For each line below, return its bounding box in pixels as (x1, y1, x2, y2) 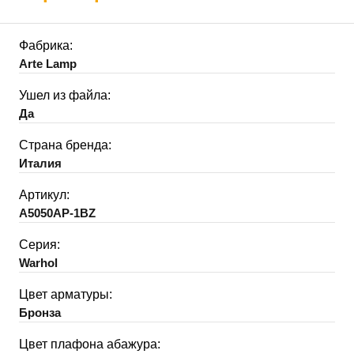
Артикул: (19, 187, 70, 201)
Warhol (19, 255, 58, 269)
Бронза (19, 305, 61, 319)
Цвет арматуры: (19, 287, 112, 301)
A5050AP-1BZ (19, 205, 96, 220)
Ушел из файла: (19, 88, 111, 102)
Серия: (19, 237, 60, 251)
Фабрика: (19, 38, 73, 52)
